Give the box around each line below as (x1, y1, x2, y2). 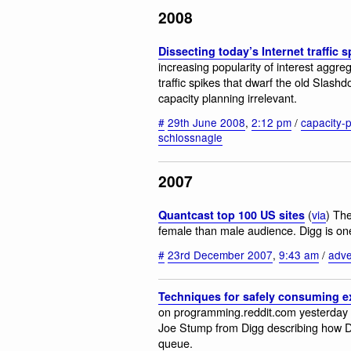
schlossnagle (158, 128, 223, 145)
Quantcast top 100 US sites (158, 207, 305, 223)
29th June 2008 (168, 114, 245, 130)
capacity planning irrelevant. (158, 89, 297, 106)
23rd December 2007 (168, 246, 273, 262)
